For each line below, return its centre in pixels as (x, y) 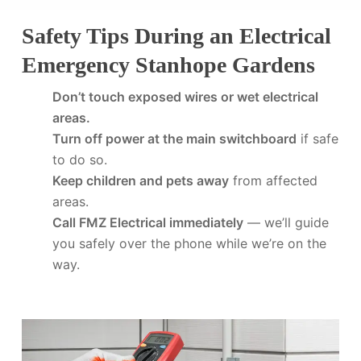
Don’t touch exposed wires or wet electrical (185, 96)
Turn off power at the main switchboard (174, 138)
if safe (317, 138)
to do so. (79, 159)
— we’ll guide (286, 222)
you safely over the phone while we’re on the (189, 243)
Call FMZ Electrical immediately (147, 222)
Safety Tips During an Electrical (176, 35)
